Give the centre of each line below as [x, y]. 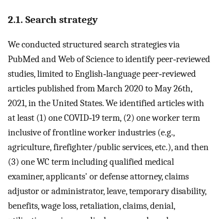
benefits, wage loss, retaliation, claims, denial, [91, 206]
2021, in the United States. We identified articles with [106, 103]
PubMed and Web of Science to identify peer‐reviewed [109, 59]
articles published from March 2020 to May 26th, [100, 89]
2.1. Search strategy [53, 20]
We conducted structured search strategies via [94, 45]
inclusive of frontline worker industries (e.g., [91, 133]
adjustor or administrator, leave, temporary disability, [107, 191]
